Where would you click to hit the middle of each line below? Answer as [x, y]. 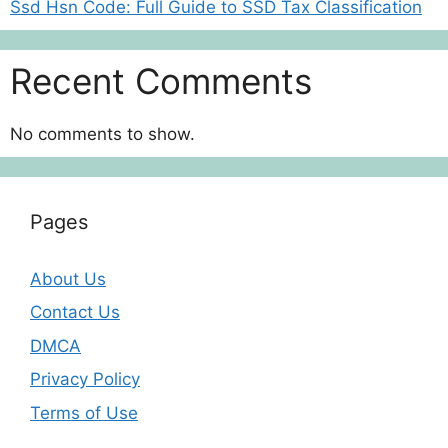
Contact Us [75, 312]
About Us [68, 278]
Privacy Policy [85, 379]
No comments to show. [102, 133]
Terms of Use [84, 412]
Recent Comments [161, 80]
